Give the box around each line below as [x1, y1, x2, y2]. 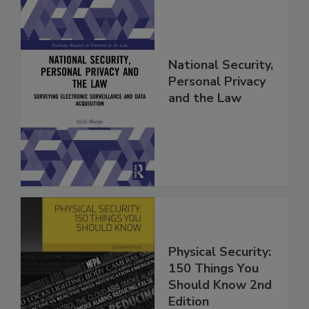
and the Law [168, 89, 241, 106]
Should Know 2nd [168, 277, 272, 294]
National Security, [168, 56, 273, 73]
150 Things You [168, 260, 259, 277]
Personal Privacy [168, 72, 266, 90]
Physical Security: [168, 243, 271, 261]
